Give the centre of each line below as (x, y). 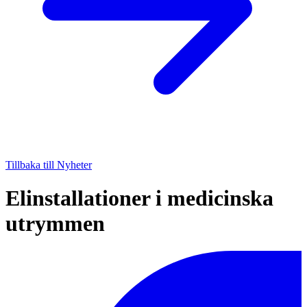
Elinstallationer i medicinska (139, 198)
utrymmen (55, 223)
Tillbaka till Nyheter (49, 164)
